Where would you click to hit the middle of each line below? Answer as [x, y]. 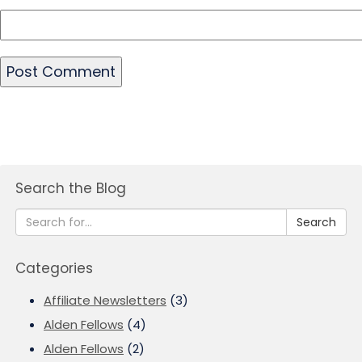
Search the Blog [71, 188]
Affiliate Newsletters [105, 300]
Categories [54, 268]
